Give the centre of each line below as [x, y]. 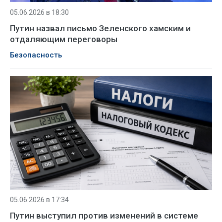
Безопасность [36, 55]
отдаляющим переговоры [64, 39]
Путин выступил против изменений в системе [104, 216]
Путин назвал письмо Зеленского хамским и [100, 28]
